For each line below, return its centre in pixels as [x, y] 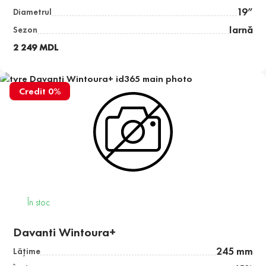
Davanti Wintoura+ [65, 232]
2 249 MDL [36, 47]
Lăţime [27, 251]
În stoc [39, 202]
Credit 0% [40, 91]
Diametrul [33, 12]
